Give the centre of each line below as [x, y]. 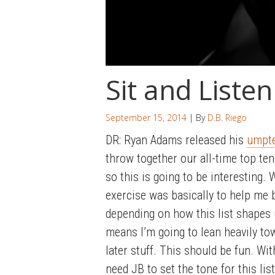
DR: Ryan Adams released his [176, 140]
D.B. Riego [227, 118]
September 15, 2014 [146, 118]
